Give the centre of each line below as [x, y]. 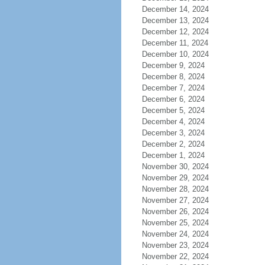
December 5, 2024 [173, 110]
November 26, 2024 [175, 211]
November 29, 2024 [175, 178]
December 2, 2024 [173, 144]
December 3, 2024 [173, 133]
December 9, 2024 [173, 65]
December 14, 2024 [175, 9]
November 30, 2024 [175, 167]
